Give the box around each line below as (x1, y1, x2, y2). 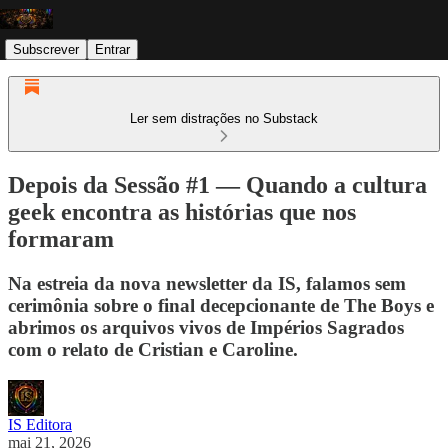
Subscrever (13, 41, 79, 57)
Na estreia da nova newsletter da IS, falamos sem (8, 272, 406, 294)
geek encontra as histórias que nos (8, 198, 356, 225)
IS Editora (8, 415, 72, 433)
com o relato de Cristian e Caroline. (8, 338, 298, 360)
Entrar (95, 41, 130, 57)
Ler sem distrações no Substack (130, 111, 318, 126)
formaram (8, 225, 114, 252)
